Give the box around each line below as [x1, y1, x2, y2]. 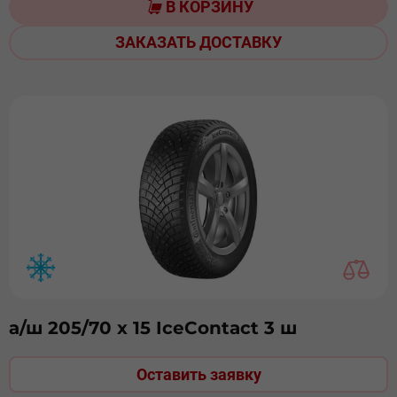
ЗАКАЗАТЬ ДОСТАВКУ [115, 33, 282, 51]
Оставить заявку [136, 365, 261, 384]
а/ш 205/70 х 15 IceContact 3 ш [9, 317, 297, 339]
